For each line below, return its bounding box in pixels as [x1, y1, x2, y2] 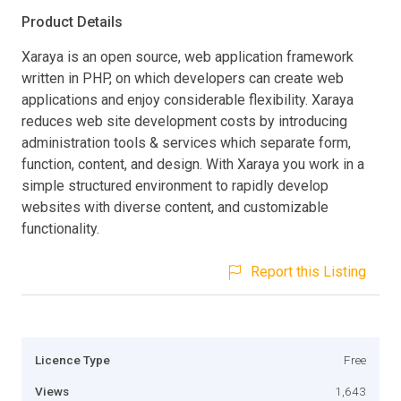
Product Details [21, 13, 123, 30]
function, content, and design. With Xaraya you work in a [21, 155, 364, 173]
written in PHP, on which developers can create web [21, 69, 344, 87]
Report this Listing [251, 262, 366, 280]
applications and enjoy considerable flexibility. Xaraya [21, 90, 354, 108]
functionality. [21, 219, 99, 237]
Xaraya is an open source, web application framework [21, 47, 354, 65]
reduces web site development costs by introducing [21, 112, 347, 130]
